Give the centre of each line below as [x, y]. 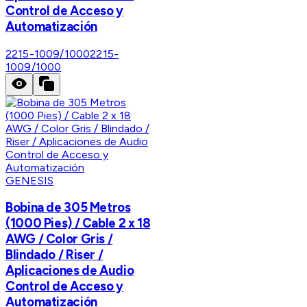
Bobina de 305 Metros [68, 208]
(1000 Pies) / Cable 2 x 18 [78, 223]
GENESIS [30, 180]
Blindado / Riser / [54, 255]
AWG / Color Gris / [59, 239]
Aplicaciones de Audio [70, 271]
